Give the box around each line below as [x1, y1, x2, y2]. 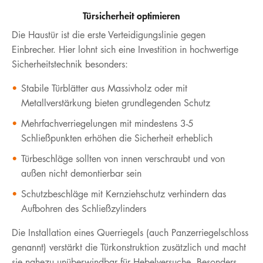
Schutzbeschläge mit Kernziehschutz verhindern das [21, 187, 226, 200]
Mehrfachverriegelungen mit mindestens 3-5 [21, 117, 194, 130]
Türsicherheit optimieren [83, 9, 180, 22]
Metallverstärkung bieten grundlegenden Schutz [21, 96, 210, 109]
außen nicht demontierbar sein [21, 167, 141, 180]
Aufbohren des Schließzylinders [21, 202, 146, 215]
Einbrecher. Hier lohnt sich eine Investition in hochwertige [12, 43, 238, 56]
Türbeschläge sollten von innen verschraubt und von [21, 152, 225, 165]
